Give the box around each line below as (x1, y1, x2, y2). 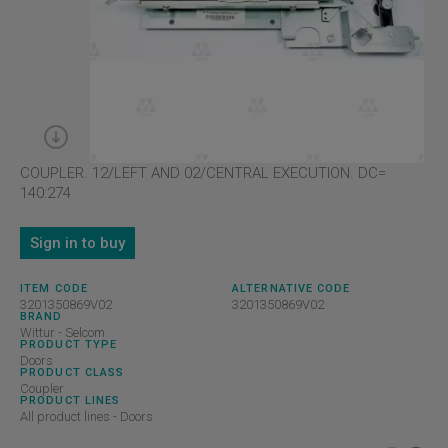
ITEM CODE (20, 282, 88, 295)
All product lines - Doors (20, 409, 153, 424)
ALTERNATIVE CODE (232, 282, 351, 295)
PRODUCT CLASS (20, 366, 125, 379)
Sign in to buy (30, 233, 125, 252)
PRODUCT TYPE (20, 338, 118, 351)
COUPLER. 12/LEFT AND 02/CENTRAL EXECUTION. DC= (20, 164, 386, 182)
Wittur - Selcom (20, 325, 105, 340)
